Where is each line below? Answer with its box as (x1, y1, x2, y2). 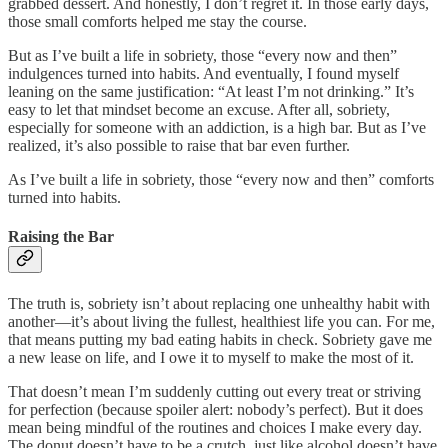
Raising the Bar (8, 228, 114, 246)
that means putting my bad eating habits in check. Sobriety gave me (8, 330, 432, 348)
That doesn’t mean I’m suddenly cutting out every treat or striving (8, 382, 421, 400)
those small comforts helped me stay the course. (8, 13, 307, 31)
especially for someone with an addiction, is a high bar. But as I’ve (8, 119, 426, 137)
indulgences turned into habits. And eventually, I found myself (8, 65, 399, 83)
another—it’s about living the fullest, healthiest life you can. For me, (8, 312, 435, 330)
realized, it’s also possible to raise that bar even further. (8, 137, 350, 155)
